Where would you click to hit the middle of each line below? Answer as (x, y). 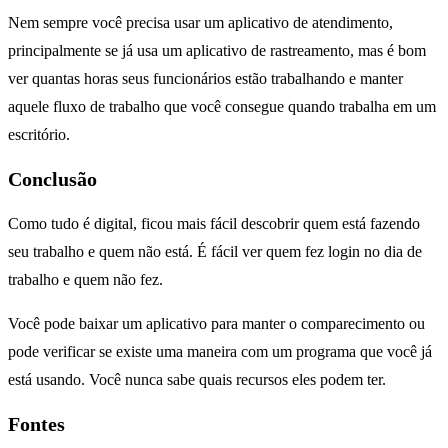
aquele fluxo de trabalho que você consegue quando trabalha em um (222, 106)
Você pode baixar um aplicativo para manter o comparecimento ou (216, 323)
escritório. (39, 134)
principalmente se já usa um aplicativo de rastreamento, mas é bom (217, 50)
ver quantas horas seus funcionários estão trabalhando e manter (205, 78)
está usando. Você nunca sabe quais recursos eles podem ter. (197, 379)
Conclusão (52, 179)
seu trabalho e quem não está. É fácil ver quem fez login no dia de (215, 251)
